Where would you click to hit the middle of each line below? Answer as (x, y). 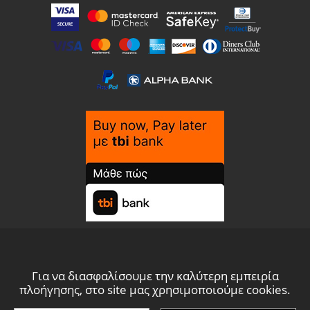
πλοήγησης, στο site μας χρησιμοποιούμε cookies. (155, 290)
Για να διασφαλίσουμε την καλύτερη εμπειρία (155, 276)
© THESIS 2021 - (155, 300)
